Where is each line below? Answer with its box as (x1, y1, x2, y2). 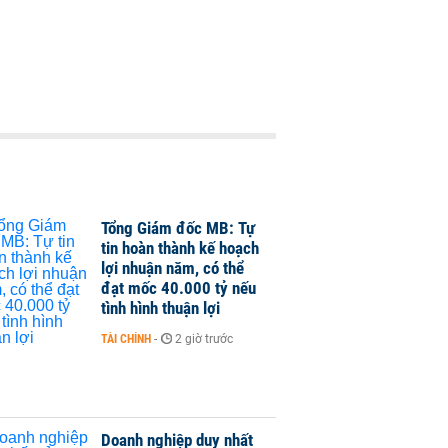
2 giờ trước (175, 332, 233, 346)
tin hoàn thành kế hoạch (101, 238, 259, 258)
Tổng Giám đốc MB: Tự (101, 218, 255, 238)
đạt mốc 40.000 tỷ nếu (101, 278, 256, 298)
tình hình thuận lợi (101, 298, 220, 318)
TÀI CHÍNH (101, 332, 151, 346)
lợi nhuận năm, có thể (101, 258, 244, 278)
